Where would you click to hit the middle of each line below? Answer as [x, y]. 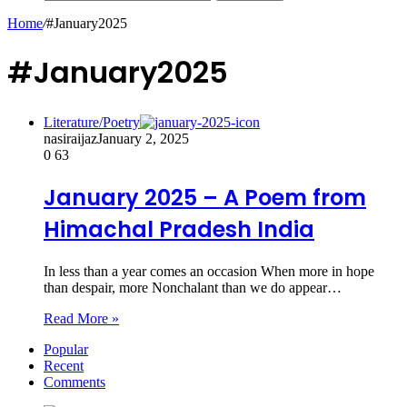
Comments [74, 382]
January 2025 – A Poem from [205, 197]
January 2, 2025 [143, 138]
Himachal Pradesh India [179, 229]
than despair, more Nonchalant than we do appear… [193, 287]
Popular [66, 349]
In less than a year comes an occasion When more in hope [209, 271]
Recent [64, 365]
